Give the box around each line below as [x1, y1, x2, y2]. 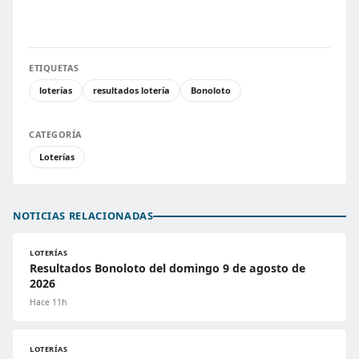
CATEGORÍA [29, 128, 83, 141]
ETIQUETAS [29, 62, 79, 75]
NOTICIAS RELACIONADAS [13, 208, 154, 224]
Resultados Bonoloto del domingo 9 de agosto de [30, 260, 305, 276]
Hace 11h [30, 296, 67, 309]
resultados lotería [93, 84, 170, 97]
